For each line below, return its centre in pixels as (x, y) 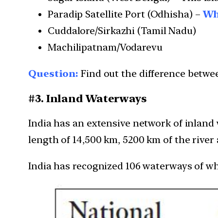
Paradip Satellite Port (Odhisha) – (125, 14)
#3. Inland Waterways (88, 99)
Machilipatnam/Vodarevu (105, 47)
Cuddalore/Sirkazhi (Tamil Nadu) (122, 31)
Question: (54, 74)
